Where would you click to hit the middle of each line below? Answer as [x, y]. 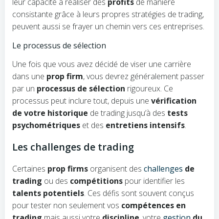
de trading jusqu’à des [128, 113]
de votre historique [50, 113]
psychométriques [46, 125]
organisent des [116, 169]
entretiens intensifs [145, 125]
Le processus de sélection [59, 45]
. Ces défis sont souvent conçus [139, 193]
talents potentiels [48, 193]
